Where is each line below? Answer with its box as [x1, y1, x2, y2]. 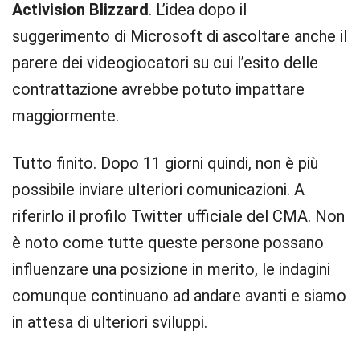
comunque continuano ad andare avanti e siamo [12, 286, 346, 305]
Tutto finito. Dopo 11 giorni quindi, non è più [12, 153, 318, 173]
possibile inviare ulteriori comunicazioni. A [12, 180, 305, 199]
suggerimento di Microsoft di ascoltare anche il [12, 27, 347, 46]
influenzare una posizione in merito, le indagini [12, 260, 330, 279]
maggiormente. [12, 106, 119, 125]
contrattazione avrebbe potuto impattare [12, 80, 305, 99]
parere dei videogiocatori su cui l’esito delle [12, 53, 318, 72]
